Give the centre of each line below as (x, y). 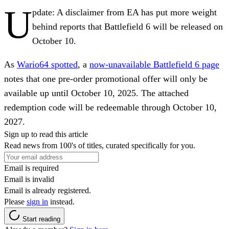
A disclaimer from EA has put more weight (137, 12)
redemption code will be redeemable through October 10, (110, 107)
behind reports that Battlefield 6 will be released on (128, 26)
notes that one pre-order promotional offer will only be (106, 78)
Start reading (41, 219)
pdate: (44, 12)
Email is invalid (29, 179)
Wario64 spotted (47, 64)
